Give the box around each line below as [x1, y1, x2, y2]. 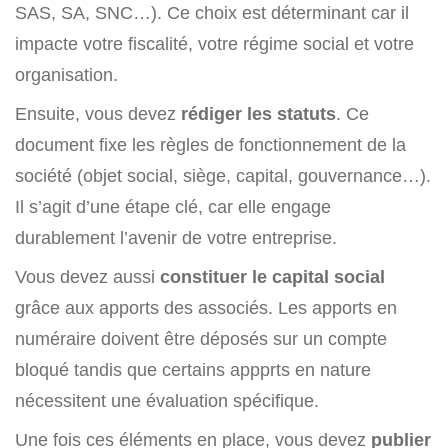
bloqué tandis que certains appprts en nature [15, 359, 371, 381]
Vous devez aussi [15, 266, 160, 288]
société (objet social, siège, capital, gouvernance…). [15, 165, 431, 187]
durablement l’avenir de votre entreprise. [15, 227, 337, 249]
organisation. [15, 64, 118, 86]
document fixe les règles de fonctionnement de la [15, 134, 406, 156]
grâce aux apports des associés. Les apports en [15, 297, 397, 319]
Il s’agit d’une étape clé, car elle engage [15, 196, 331, 218]
